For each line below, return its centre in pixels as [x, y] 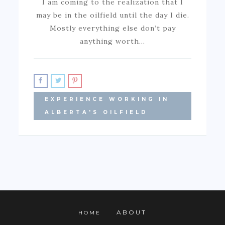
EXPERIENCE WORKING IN [107, 99]
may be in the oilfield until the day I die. [113, 15]
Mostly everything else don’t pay [113, 28]
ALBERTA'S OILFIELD [97, 112]
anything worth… [113, 41]
